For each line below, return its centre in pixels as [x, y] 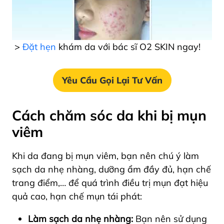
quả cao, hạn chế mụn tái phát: [77, 196]
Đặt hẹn [39, 46]
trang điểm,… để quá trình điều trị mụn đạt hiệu [110, 182]
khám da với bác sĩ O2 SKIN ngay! [128, 46]
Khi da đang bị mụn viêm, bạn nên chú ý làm [105, 155]
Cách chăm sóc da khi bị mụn [109, 115]
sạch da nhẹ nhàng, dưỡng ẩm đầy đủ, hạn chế [111, 169]
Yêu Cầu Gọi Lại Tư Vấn [112, 80]
